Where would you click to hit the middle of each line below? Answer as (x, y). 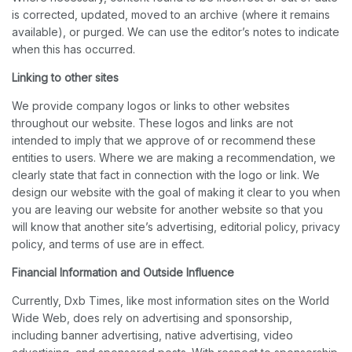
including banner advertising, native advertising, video (152, 335)
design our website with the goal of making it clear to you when (176, 192)
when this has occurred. (73, 49)
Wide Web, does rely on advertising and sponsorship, (152, 318)
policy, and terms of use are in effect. (108, 244)
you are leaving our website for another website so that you (167, 210)
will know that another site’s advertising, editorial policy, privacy (176, 227)
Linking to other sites (65, 78)
